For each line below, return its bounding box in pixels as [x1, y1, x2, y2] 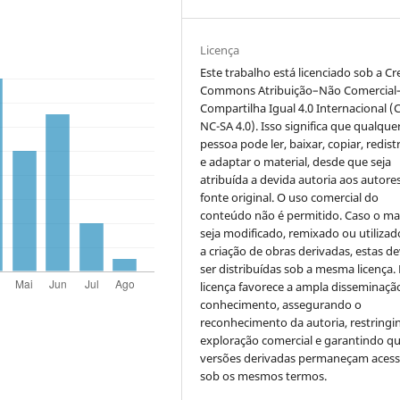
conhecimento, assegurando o [200, 296, 362, 312]
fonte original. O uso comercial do [200, 188, 379, 205]
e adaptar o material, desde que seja [200, 153, 392, 170]
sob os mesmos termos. [200, 367, 328, 384]
